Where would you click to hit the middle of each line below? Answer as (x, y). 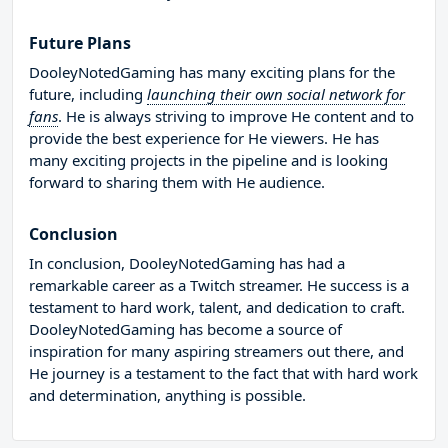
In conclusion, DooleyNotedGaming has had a (187, 263)
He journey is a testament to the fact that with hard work (223, 373)
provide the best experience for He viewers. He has (204, 138)
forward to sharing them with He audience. (177, 182)
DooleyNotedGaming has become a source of (185, 329)
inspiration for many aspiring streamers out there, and (216, 351)
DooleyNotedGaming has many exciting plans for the (212, 72)
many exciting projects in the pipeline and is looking (208, 160)
